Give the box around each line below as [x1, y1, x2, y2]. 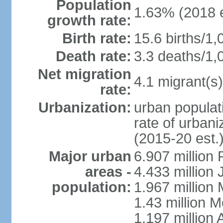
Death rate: [55, 48, 131, 64]
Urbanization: [38, 100, 131, 115]
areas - [85, 164, 131, 180]
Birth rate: [62, 30, 131, 46]
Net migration [37, 66, 131, 82]
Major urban [48, 148, 131, 164]
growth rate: [47, 12, 131, 28]
